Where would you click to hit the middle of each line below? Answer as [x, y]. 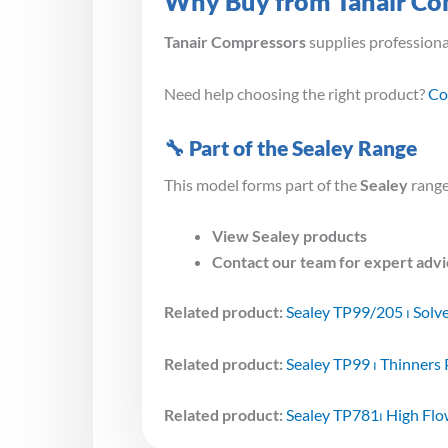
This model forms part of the [262, 184]
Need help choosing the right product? [296, 93]
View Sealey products [289, 236]
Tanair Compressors [235, 41]
